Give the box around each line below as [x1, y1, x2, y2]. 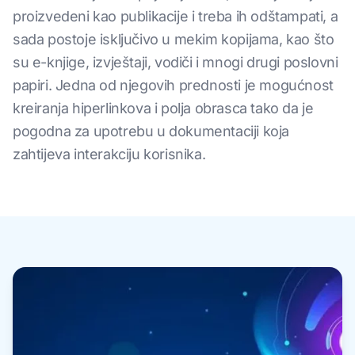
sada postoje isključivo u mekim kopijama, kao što [13, 31, 334, 48]
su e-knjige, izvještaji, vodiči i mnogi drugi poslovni [13, 54, 338, 71]
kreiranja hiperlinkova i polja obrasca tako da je [13, 100, 314, 116]
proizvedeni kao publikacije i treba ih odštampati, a [13, 8, 338, 25]
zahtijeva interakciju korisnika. [13, 146, 206, 162]
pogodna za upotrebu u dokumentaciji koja [13, 123, 290, 139]
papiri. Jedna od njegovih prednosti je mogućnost [13, 77, 334, 94]
